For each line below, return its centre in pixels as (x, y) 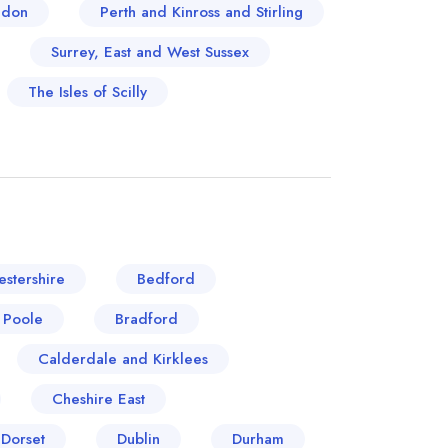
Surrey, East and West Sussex (150, 52)
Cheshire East (98, 399)
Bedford (166, 279)
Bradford (146, 319)
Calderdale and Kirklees (123, 359)
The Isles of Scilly (87, 92)
